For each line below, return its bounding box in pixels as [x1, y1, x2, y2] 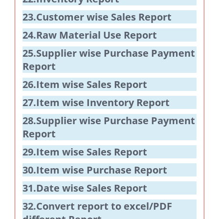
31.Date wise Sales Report [22, 181, 147, 195]
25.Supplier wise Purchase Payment [22, 46, 195, 60]
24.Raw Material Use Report [22, 28, 157, 42]
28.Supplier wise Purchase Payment [22, 114, 195, 128]
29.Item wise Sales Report [22, 145, 147, 159]
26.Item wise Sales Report [22, 78, 147, 91]
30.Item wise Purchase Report [22, 163, 167, 177]
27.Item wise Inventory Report [22, 96, 170, 109]
